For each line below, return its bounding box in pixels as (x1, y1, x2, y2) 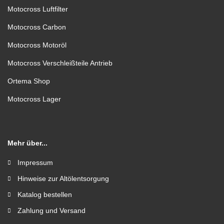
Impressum (17, 158, 53, 166)
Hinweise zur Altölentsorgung (17, 174, 109, 182)
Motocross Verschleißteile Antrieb (7, 59, 112, 67)
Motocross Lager (7, 95, 61, 103)
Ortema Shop (7, 77, 50, 85)
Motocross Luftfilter (7, 5, 68, 13)
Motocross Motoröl (7, 41, 66, 49)
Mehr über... (7, 139, 47, 147)
